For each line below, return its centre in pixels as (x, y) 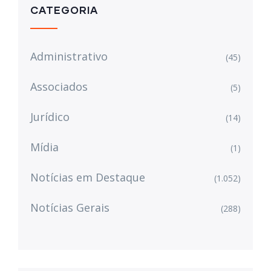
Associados (59, 86)
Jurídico (50, 116)
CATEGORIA (64, 10)
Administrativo (69, 56)
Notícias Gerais (70, 207)
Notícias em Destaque (88, 177)
